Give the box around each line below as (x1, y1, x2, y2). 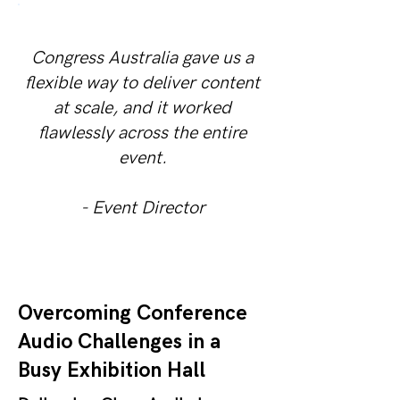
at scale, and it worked (54, 97, 231, 119)
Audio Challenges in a (18, 329, 221, 354)
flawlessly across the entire (38, 122, 246, 144)
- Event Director (79, 197, 205, 219)
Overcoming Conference (18, 301, 247, 326)
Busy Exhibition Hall (18, 358, 205, 383)
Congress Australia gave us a (31, 47, 254, 69)
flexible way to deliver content (25, 72, 260, 94)
